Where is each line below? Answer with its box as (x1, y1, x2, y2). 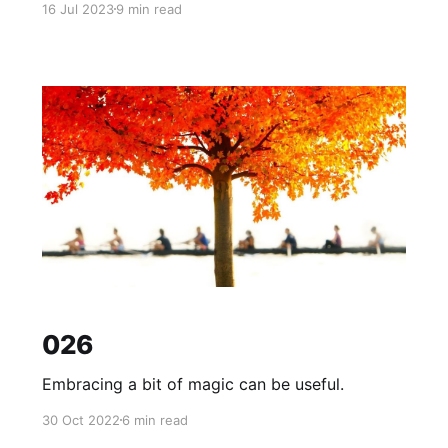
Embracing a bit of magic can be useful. (41, 373, 344, 394)
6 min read (121, 411, 188, 428)
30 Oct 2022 (41, 411, 120, 428)
